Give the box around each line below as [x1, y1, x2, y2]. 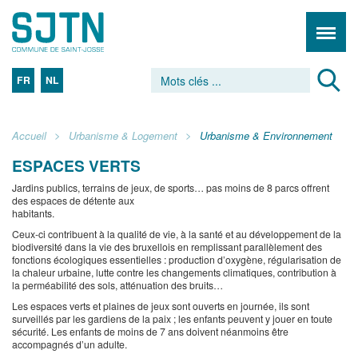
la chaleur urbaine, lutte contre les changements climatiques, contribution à [12, 265, 336, 279]
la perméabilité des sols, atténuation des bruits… [12, 278, 223, 292]
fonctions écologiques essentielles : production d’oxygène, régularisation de [12, 253, 341, 266]
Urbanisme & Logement [69, 128, 177, 143]
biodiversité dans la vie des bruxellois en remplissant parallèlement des [12, 240, 322, 253]
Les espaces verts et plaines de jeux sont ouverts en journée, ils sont [12, 299, 309, 312]
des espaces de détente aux [12, 193, 134, 207]
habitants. [12, 206, 54, 220]
